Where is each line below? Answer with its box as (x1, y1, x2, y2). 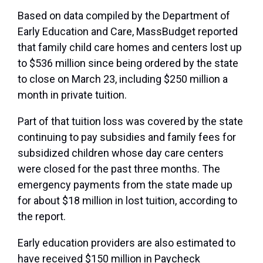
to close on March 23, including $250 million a (18, 73, 228, 86)
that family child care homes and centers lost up (18, 41, 242, 54)
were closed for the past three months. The (18, 163, 220, 176)
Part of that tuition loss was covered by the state (18, 115, 243, 128)
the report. (18, 210, 66, 223)
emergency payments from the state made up (18, 178, 232, 191)
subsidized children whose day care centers (18, 147, 224, 160)
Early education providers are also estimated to (18, 237, 235, 249)
